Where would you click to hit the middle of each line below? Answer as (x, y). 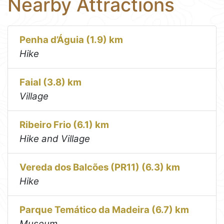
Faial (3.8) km (51, 82)
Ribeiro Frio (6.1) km (64, 125)
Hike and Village (55, 139)
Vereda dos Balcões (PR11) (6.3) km (100, 167)
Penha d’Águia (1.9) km (71, 40)
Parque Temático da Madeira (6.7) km (104, 210)
